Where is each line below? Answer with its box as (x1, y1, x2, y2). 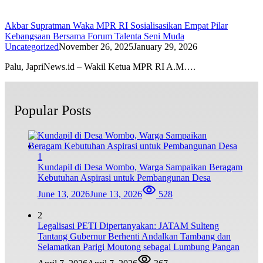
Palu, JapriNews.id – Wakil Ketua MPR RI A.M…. (5, 61, 195, 72)
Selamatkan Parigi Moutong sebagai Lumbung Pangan (38, 241, 240, 252)
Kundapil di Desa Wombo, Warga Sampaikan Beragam (38, 161, 242, 172)
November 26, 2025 (59, 41, 133, 52)
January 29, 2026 (133, 41, 197, 52)
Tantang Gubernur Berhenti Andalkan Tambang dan (38, 231, 231, 241)
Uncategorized (5, 41, 59, 52)
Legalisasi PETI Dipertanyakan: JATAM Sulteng (38, 220, 219, 231)
